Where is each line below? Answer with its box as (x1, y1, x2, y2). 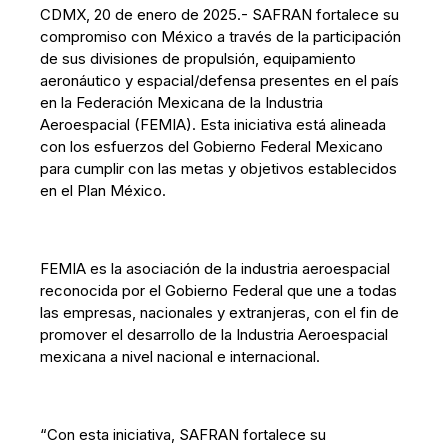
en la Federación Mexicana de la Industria (40, 93, 324, 112)
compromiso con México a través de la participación (40, 27, 402, 46)
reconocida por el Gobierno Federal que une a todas (40, 281, 398, 300)
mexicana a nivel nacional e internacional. (40, 347, 321, 366)
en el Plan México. (40, 181, 167, 200)
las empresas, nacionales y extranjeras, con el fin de (40, 303, 400, 322)
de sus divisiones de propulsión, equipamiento (40, 49, 357, 68)
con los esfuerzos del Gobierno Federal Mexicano (40, 137, 384, 156)
